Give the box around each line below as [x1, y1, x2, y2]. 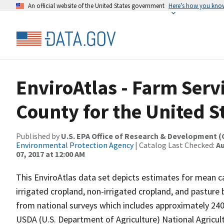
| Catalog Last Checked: [133, 140, 216, 150]
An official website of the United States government [28, 1, 164, 9]
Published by [16, 131, 61, 141]
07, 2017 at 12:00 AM [16, 149, 85, 159]
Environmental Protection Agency [16, 140, 133, 150]
